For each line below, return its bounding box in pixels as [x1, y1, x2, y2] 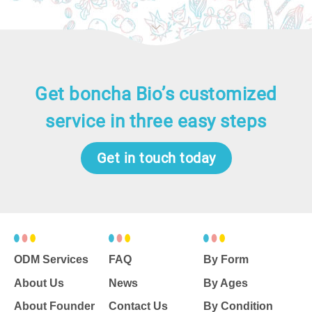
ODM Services [14, 253, 88, 266]
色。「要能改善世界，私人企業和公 [31, 2, 281, 20]
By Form [203, 253, 249, 266]
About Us [14, 276, 64, 289]
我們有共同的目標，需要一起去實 [31, 56, 266, 75]
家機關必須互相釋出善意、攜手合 [31, 20, 266, 38]
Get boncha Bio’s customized [35, 83, 277, 104]
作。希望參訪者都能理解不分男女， [31, 38, 281, 56]
